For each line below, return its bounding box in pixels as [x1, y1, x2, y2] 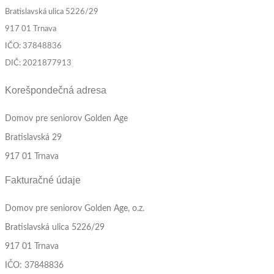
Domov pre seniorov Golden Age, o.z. [5, 203, 144, 213]
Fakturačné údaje [5, 174, 81, 185]
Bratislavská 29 [5, 132, 62, 142]
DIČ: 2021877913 [5, 59, 72, 67]
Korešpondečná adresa [5, 84, 106, 95]
